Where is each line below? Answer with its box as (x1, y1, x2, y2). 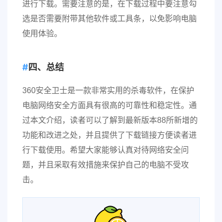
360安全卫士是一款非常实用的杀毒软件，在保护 (22, 86, 194, 95)
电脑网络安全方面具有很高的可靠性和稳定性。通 (22, 101, 197, 110)
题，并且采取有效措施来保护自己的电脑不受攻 (22, 161, 189, 169)
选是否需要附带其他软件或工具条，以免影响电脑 (22, 14, 197, 23)
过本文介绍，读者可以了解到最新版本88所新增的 (22, 116, 198, 124)
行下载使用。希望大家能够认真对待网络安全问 (22, 146, 189, 154)
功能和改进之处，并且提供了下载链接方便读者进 (22, 131, 197, 139)
